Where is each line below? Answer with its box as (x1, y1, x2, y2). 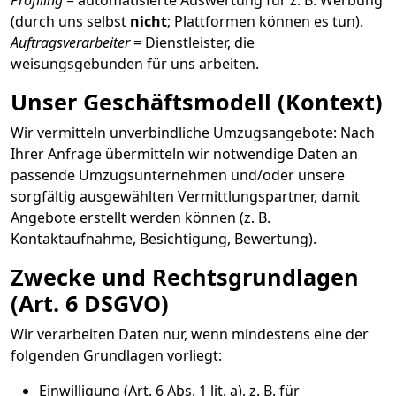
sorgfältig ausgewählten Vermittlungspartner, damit (11, 187, 360, 206)
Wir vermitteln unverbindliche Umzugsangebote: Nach (11, 123, 375, 142)
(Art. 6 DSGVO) (11, 288, 169, 318)
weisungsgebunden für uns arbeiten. (11, 54, 259, 73)
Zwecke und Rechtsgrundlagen (11, 262, 359, 292)
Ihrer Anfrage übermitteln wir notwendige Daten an (11, 144, 358, 164)
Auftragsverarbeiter (11, 33, 130, 52)
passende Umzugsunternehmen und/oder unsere (11, 165, 345, 185)
